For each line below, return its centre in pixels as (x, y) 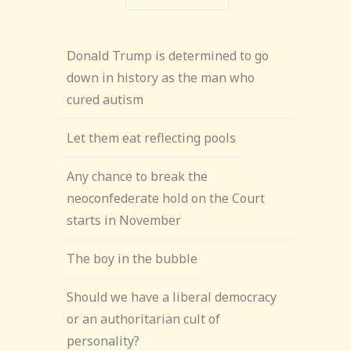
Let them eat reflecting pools (152, 138)
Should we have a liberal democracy (172, 297)
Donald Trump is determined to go (168, 56)
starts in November (124, 220)
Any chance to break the (138, 176)
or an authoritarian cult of (144, 319)
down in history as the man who (161, 78)
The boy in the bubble (132, 259)
